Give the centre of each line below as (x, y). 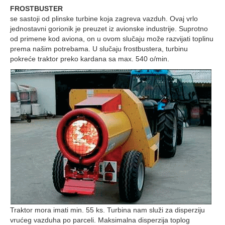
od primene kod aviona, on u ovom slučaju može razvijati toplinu (112, 39)
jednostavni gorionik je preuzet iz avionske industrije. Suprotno (109, 29)
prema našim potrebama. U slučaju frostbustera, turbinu (99, 49)
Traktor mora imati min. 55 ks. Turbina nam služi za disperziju (107, 210)
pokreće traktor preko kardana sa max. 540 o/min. (90, 59)
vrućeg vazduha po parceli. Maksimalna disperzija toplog (100, 220)
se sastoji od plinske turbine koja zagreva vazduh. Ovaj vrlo (104, 19)
